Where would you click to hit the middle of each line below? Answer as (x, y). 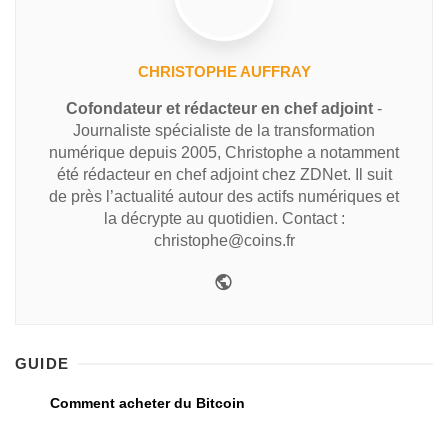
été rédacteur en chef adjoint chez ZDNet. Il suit (224, 175)
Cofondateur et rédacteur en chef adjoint (219, 109)
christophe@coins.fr (224, 241)
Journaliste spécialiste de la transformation (224, 131)
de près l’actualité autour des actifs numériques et (224, 197)
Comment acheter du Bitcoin (147, 403)
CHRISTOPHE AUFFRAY (224, 72)
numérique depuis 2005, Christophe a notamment (224, 153)
